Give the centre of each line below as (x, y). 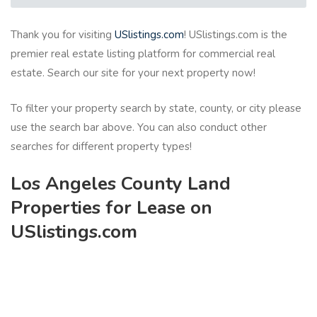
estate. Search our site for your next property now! (133, 73)
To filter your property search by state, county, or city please (156, 108)
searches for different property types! (101, 146)
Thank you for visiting (63, 35)
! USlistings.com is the (236, 35)
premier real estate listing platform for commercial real (143, 54)
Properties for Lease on (111, 208)
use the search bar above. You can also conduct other (139, 127)
